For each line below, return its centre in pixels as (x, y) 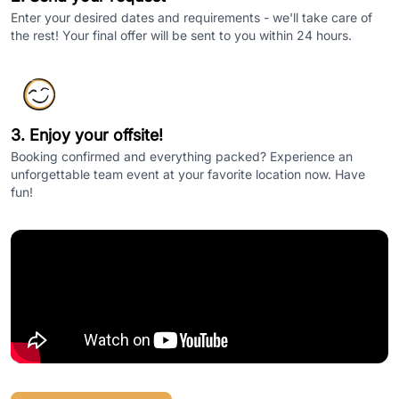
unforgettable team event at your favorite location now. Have (188, 174)
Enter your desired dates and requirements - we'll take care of (191, 17)
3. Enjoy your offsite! (87, 135)
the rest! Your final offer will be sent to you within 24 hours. (181, 35)
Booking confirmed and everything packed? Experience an (182, 156)
